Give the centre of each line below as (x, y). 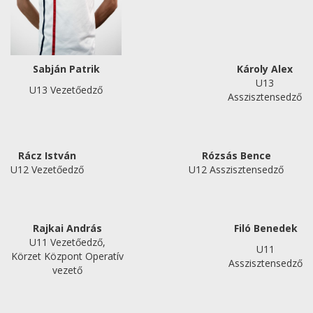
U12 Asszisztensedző (236, 169)
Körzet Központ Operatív (67, 256)
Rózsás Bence (236, 155)
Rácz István (47, 155)
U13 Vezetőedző (66, 90)
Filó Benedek (265, 228)
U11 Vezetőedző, (67, 242)
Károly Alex (264, 69)
